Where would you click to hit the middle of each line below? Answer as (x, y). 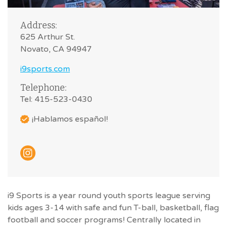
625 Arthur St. (48, 37)
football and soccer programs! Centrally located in (104, 220)
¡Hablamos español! (70, 119)
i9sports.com (45, 69)
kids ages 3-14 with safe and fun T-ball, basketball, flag (113, 207)
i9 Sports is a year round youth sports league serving (109, 195)
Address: (39, 25)
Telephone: (43, 87)
